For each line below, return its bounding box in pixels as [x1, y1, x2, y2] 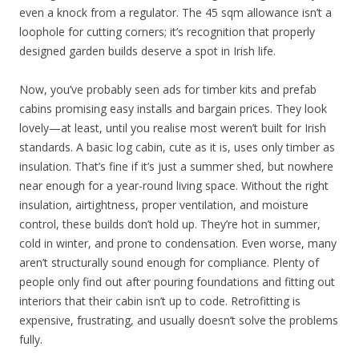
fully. [19, 331, 42, 347]
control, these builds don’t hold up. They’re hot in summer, [19, 216, 321, 232]
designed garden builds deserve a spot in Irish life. [19, 42, 276, 58]
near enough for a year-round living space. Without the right [19, 177, 329, 193]
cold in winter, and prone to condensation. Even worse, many [19, 235, 337, 251]
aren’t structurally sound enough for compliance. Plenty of [19, 254, 319, 270]
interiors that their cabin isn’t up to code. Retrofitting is [19, 292, 301, 309]
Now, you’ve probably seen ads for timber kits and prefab [19, 81, 317, 97]
